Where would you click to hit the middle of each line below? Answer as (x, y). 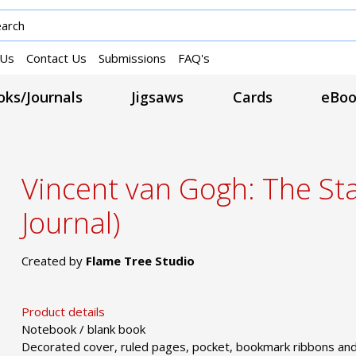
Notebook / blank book (84, 329)
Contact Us (56, 58)
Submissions (132, 58)
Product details (64, 311)
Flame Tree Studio (141, 260)
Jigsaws (158, 97)
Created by (54, 260)
